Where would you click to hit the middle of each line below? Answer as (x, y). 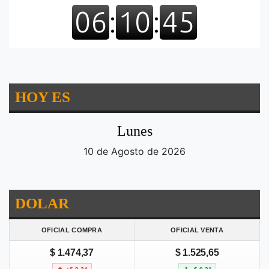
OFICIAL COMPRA (72, 230)
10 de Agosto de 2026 (134, 151)
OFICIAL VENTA (197, 230)
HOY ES (43, 97)
